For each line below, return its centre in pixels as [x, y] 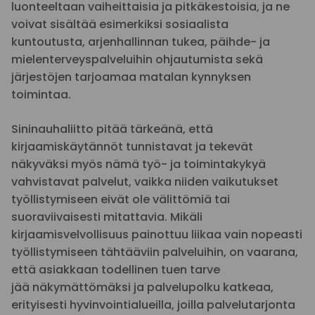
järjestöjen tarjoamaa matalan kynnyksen [131, 77]
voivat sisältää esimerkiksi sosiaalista [120, 24]
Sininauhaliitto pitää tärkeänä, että [112, 129]
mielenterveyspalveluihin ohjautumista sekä [137, 59]
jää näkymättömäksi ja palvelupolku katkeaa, [142, 287]
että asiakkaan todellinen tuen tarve [116, 270]
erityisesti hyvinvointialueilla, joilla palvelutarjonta [153, 305]
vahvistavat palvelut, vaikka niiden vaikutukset [145, 182]
